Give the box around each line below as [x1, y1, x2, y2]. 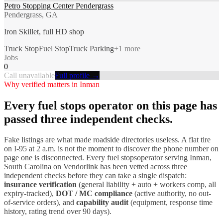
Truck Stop [4, 44, 39, 53]
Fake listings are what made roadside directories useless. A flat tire [4, 135, 211, 144]
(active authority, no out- [132, 189, 211, 198]
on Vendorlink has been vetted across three [51, 162, 187, 171]
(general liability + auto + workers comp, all [77, 180, 216, 189]
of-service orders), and [4, 198, 76, 207]
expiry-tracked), [4, 189, 56, 198]
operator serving [137, 153, 190, 162]
